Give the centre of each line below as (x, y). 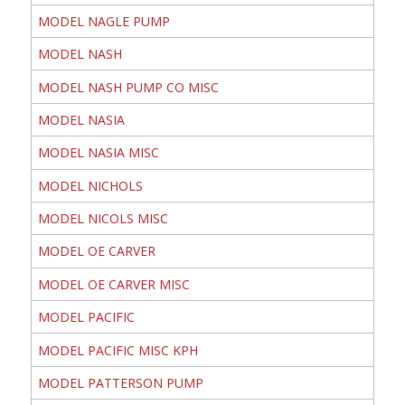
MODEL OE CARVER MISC (113, 284)
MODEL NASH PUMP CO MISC (128, 87)
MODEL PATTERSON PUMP (120, 382)
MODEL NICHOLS (90, 185)
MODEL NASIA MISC (98, 153)
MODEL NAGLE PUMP (104, 21)
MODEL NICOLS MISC (103, 219)
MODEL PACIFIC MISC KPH (118, 350)
